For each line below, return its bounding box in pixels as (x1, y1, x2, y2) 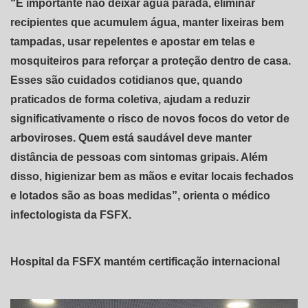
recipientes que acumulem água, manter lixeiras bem (10, 16, 284, 28)
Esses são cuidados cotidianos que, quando (10, 74, 243, 86)
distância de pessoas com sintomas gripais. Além (10, 151, 267, 163)
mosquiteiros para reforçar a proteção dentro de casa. (10, 54, 291, 67)
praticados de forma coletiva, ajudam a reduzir (10, 93, 250, 105)
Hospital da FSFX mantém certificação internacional (10, 255, 280, 267)
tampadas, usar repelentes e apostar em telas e (10, 35, 255, 47)
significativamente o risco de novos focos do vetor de (10, 112, 289, 124)
